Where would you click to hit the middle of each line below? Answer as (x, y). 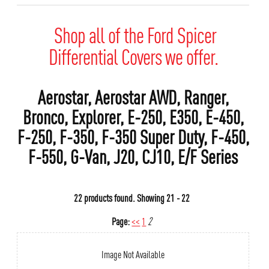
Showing (151, 198)
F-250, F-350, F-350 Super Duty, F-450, (133, 136)
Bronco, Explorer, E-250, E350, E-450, (133, 116)
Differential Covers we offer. (133, 56)
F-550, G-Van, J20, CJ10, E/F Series (133, 156)
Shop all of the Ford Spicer (133, 34)
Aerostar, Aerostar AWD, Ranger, (133, 96)
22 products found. (105, 198)
